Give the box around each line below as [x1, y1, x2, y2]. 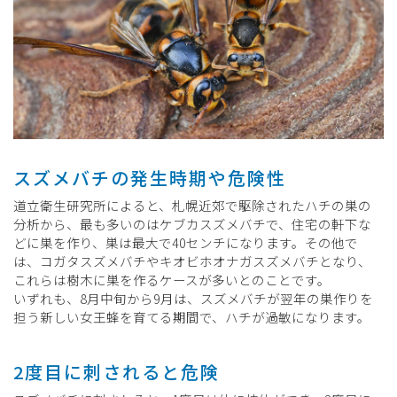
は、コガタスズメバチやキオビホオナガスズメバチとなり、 [13, 251, 371, 270]
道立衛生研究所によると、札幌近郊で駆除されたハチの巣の [13, 195, 371, 214]
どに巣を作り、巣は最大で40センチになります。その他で [13, 232, 358, 252]
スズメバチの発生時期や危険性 [13, 164, 286, 191]
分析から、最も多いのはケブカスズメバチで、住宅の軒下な [13, 214, 371, 233]
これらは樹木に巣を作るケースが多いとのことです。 [13, 269, 331, 289]
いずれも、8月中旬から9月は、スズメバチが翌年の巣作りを [13, 288, 373, 307]
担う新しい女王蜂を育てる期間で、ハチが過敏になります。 [13, 307, 370, 326]
